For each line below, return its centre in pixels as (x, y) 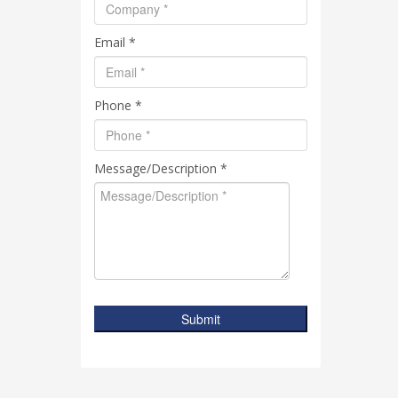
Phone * (118, 105)
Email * (115, 42)
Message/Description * (161, 168)
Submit (201, 318)
